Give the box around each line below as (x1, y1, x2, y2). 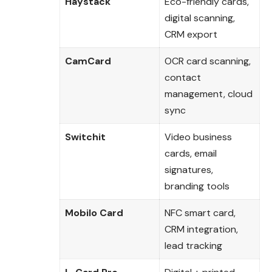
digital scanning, (165, 11, 235, 24)
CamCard (65, 54, 111, 67)
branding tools (165, 179, 229, 192)
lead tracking (165, 239, 222, 252)
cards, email (165, 146, 217, 160)
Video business (165, 130, 232, 143)
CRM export (165, 27, 217, 41)
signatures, (165, 163, 213, 176)
